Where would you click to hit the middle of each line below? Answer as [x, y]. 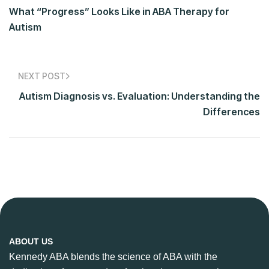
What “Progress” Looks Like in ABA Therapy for [119, 12]
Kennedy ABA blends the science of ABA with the [113, 257]
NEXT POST [42, 76]
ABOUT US [31, 242]
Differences [231, 112]
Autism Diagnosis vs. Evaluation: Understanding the [140, 96]
